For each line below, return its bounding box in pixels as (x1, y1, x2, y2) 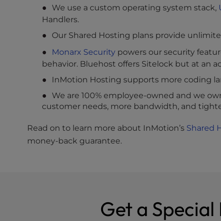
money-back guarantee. (27, 136, 122, 146)
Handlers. (42, 15, 79, 25)
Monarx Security (52, 47, 116, 57)
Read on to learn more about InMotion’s (27, 123, 187, 133)
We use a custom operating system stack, (52, 3, 219, 13)
